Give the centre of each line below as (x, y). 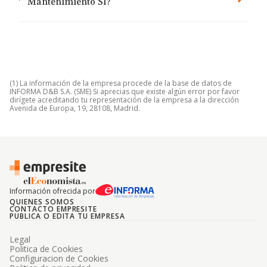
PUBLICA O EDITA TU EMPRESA (67, 216)
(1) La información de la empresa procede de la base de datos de (121, 83)
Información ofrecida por (52, 191)
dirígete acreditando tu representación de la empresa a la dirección (124, 100)
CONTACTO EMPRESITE (54, 209)
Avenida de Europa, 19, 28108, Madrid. (75, 108)
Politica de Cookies (46, 249)
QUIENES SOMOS (42, 202)
